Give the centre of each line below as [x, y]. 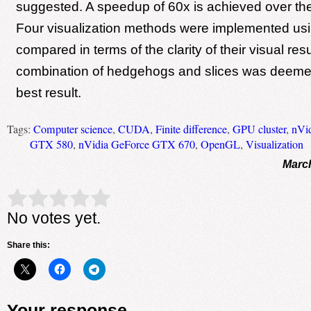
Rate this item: [42, 198]
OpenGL [220, 144]
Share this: [28, 245]
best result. [48, 92]
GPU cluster [259, 129]
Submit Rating [136, 199]
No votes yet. [53, 218]
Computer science [73, 129]
